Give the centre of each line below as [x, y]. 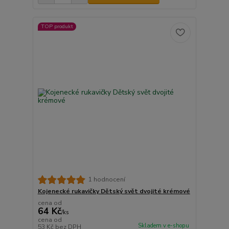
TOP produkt [57, 26]
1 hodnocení [107, 180]
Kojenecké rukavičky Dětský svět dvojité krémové [114, 191]
